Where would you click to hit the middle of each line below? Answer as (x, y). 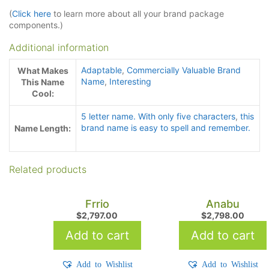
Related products (48, 170)
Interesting (130, 82)
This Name (43, 82)
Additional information (59, 48)
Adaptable (101, 70)
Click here (32, 14)
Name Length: (43, 128)
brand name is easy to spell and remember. (166, 128)
